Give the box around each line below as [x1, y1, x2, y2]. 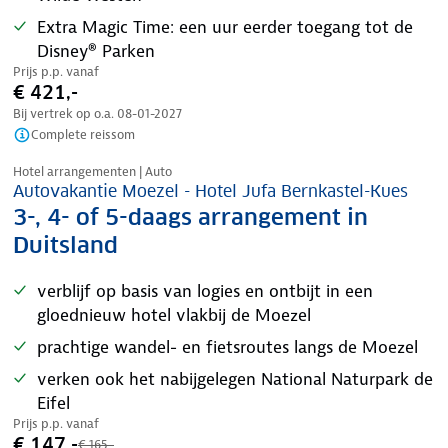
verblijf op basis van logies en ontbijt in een [37, 280, 373, 302]
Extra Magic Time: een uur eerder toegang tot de [37, 16, 413, 38]
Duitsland [13, 231, 118, 259]
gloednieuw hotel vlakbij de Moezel [37, 304, 311, 326]
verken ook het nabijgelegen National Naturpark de [37, 368, 433, 390]
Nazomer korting [37, 139, 135, 154]
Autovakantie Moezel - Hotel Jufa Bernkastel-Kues [13, 181, 408, 202]
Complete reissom [31, 126, 135, 143]
